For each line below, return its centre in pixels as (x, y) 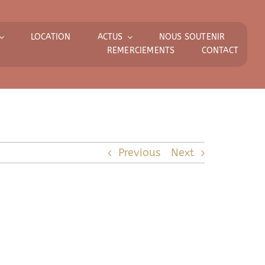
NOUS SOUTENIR (192, 37)
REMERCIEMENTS (141, 51)
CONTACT (220, 51)
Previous (140, 153)
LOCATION (51, 37)
